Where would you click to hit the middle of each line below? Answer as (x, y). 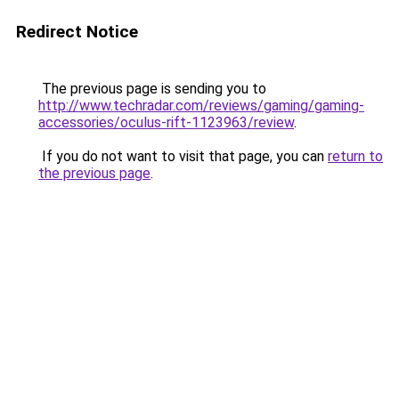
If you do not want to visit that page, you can (183, 156)
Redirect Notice (77, 32)
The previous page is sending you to (152, 89)
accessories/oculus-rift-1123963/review (166, 122)
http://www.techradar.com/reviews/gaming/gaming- (201, 106)
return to (355, 156)
